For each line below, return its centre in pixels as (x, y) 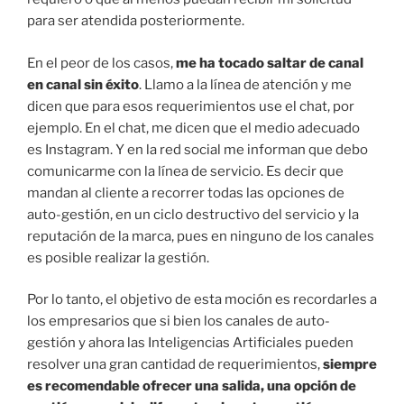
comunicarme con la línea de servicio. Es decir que (185, 171)
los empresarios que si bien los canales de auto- (179, 321)
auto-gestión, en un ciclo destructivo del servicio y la (193, 214)
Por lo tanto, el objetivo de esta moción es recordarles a (202, 300)
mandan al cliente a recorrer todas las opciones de (186, 193)
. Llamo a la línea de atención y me (245, 84)
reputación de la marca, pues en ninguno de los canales (201, 236)
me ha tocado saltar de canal (270, 63)
